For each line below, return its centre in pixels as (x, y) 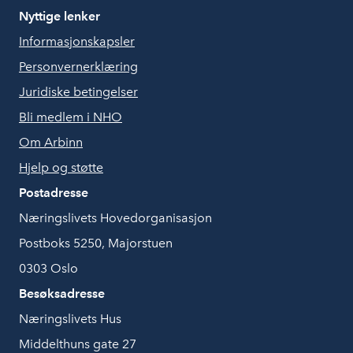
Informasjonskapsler (77, 41)
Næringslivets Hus (70, 319)
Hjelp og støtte (61, 167)
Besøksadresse (62, 294)
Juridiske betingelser (78, 92)
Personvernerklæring (78, 67)
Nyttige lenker (59, 16)
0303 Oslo (48, 268)
